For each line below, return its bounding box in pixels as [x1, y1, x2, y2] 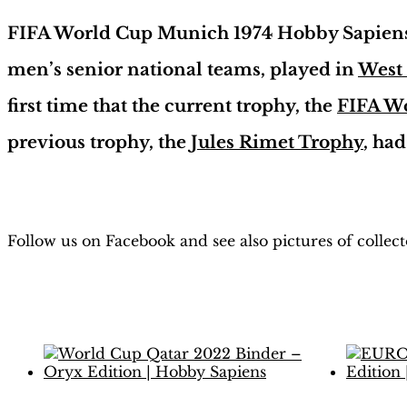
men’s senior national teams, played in [7, 58, 358, 80]
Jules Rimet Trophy [191, 131, 363, 153]
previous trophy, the [7, 131, 191, 153]
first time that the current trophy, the [7, 94, 337, 116]
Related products [7, 300, 203, 327]
